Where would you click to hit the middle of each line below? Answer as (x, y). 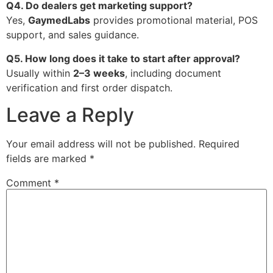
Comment (30, 183)
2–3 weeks (99, 73)
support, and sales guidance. (73, 35)
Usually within (40, 73)
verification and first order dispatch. (89, 87)
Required (219, 144)
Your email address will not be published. (101, 144)
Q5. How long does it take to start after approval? (123, 58)
